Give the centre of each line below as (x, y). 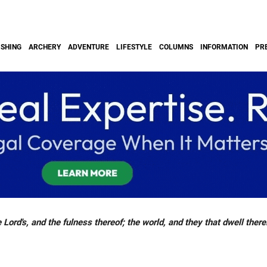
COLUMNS (176, 47)
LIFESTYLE (134, 47)
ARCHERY (45, 47)
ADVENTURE (89, 47)
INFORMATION (224, 47)
